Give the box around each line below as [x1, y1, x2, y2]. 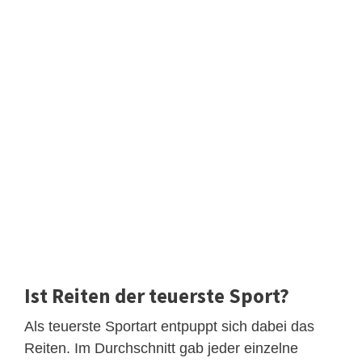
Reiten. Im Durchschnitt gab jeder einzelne [24, 339, 298, 356]
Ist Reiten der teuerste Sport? [24, 282, 289, 309]
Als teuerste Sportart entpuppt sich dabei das [24, 318, 314, 335]
